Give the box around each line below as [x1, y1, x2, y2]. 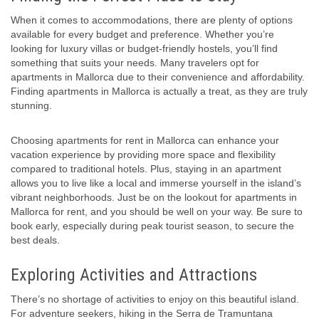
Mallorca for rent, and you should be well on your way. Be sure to [11, 206, 303, 218]
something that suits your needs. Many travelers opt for [11, 57, 259, 69]
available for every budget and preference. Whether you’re [11, 28, 274, 41]
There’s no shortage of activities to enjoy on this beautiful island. [11, 293, 299, 305]
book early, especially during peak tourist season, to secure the [11, 220, 294, 232]
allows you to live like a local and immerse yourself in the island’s [11, 177, 301, 189]
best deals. [11, 234, 60, 246]
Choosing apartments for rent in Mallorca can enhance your [11, 135, 279, 147]
